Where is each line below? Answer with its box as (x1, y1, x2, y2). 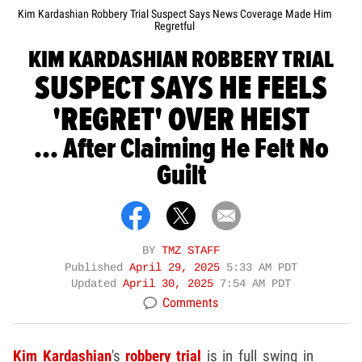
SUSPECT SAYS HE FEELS (35, 67, 327, 111)
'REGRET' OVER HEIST (53, 99, 309, 142)
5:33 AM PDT (226, 262, 297, 275)
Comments (162, 295, 218, 311)
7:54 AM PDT (220, 278, 291, 291)
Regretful (154, 19, 195, 33)
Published (65, 262, 129, 275)
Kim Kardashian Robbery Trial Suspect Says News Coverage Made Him (17, 7, 332, 21)
